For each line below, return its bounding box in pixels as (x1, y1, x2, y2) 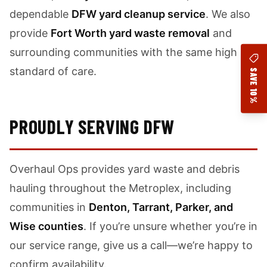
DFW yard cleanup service (72, 8, 206, 20)
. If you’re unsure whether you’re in (83, 220, 257, 232)
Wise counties (10, 220, 83, 232)
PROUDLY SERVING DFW (10, 115, 175, 138)
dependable (10, 8, 72, 20)
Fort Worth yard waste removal (51, 27, 210, 39)
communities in (10, 201, 89, 213)
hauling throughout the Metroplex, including (10, 182, 231, 194)
